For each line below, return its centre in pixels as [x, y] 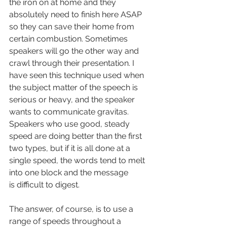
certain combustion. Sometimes [69, 39]
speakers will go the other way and [75, 51]
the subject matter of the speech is [74, 88]
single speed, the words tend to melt [78, 161]
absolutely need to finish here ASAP [77, 15]
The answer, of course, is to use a [72, 209]
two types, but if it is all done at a [71, 148]
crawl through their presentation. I [73, 63]
